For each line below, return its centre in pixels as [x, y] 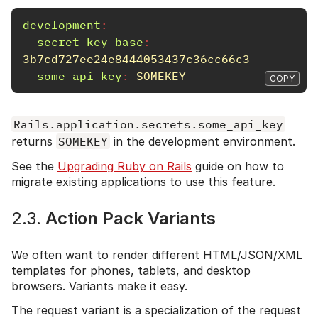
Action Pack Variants [128, 218]
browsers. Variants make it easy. [99, 286]
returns [34, 141]
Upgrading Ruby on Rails [125, 166]
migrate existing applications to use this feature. [143, 181]
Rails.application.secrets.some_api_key [148, 124]
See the [34, 166]
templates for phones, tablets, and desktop [131, 270]
